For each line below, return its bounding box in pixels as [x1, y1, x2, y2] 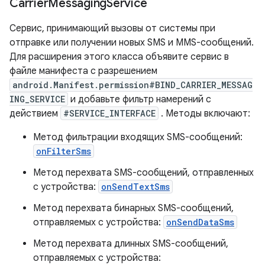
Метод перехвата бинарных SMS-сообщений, [33, 202, 234, 214]
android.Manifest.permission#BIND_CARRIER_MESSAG [12, 79, 253, 91]
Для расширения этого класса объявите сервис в [9, 51, 229, 63]
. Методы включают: [159, 108, 250, 119]
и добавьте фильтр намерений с [68, 93, 211, 105]
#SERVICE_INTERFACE [63, 108, 156, 119]
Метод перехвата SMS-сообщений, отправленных [33, 167, 254, 179]
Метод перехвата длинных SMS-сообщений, [33, 238, 228, 250]
